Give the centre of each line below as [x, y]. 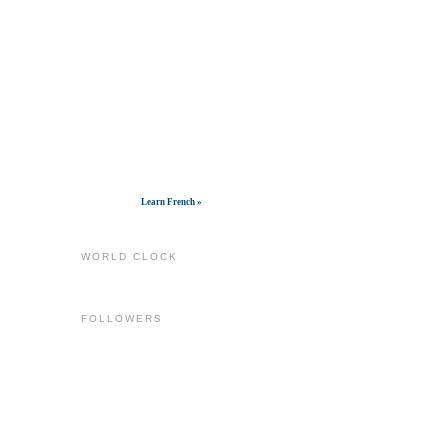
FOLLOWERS [121, 318]
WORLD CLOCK [129, 257]
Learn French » [171, 202]
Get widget [109, 202]
